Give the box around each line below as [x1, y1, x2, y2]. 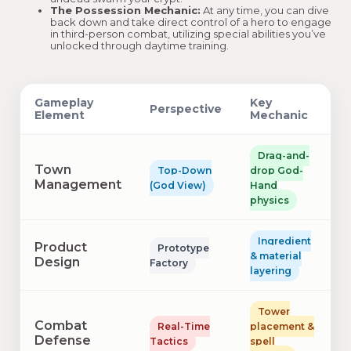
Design [34, 255, 80, 270]
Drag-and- [258, 150, 309, 162]
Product [34, 240, 87, 255]
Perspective [150, 102, 222, 117]
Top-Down [157, 165, 212, 177]
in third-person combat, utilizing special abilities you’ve [50, 27, 326, 41]
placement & [250, 320, 314, 333]
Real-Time [157, 320, 210, 333]
